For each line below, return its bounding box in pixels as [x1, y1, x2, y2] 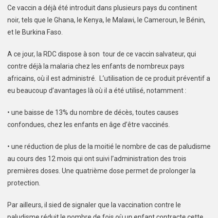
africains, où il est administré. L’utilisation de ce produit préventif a [7, 74, 210, 83]
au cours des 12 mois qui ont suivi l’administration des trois [7, 155, 186, 163]
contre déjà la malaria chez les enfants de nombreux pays [7, 62, 184, 71]
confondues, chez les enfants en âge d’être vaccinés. [7, 121, 171, 129]
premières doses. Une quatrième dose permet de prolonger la [7, 167, 196, 175]
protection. [7, 179, 40, 187]
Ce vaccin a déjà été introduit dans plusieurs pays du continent [7, 4, 197, 12]
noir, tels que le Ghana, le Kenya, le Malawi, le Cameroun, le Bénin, [7, 16, 205, 24]
